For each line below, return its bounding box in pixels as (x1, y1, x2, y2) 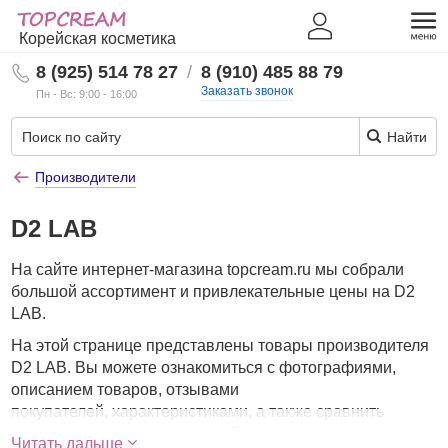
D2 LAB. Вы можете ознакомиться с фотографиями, (11, 359, 397, 376)
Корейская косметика (19, 30, 177, 47)
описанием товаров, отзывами (11, 381, 240, 398)
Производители (35, 169, 137, 185)
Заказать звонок (201, 84, 294, 98)
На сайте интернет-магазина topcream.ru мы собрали (11, 261, 405, 278)
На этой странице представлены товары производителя (11, 337, 430, 354)
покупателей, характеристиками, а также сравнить (11, 403, 385, 420)
